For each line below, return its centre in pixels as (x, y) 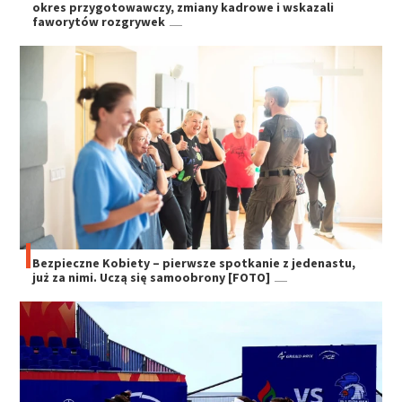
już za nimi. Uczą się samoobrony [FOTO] (152, 278)
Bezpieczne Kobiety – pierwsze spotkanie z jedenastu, (194, 263)
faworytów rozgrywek (99, 22)
